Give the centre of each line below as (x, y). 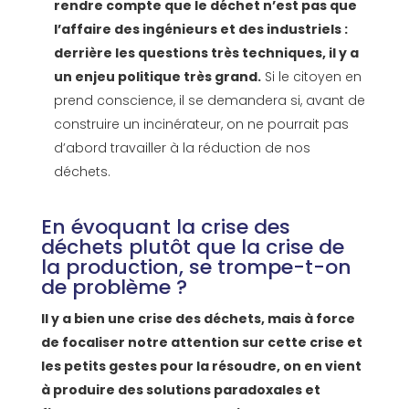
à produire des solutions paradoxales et (180, 390)
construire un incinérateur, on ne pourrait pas (201, 125)
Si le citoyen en (311, 77)
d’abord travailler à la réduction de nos (182, 148)
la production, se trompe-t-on (196, 267)
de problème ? (114, 288)
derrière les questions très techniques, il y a (206, 53)
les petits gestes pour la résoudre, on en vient (201, 367)
